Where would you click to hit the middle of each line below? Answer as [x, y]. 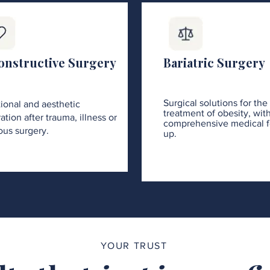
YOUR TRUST [134, 246]
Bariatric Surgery [214, 62]
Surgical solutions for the [215, 103]
